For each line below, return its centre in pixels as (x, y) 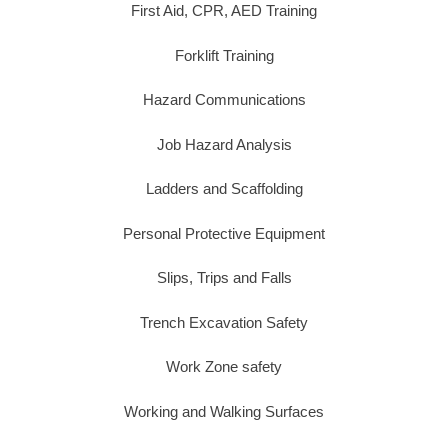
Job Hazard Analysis (224, 144)
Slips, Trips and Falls (224, 278)
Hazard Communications (224, 100)
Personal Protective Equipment (224, 233)
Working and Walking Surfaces (224, 411)
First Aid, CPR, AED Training (224, 11)
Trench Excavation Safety (224, 322)
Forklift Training (224, 55)
